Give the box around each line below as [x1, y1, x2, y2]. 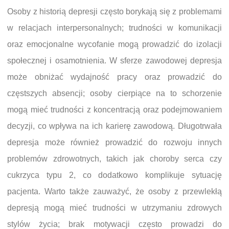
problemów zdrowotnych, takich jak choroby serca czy [7, 154, 222, 163]
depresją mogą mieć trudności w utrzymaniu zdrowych [7, 203, 222, 212]
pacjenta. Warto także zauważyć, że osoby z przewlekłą [7, 187, 222, 196]
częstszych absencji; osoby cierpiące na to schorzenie [7, 88, 222, 98]
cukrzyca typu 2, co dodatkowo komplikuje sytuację [7, 170, 222, 179]
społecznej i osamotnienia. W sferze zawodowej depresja [7, 56, 222, 65]
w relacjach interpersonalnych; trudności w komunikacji [7, 23, 222, 32]
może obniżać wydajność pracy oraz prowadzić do [7, 72, 222, 81]
